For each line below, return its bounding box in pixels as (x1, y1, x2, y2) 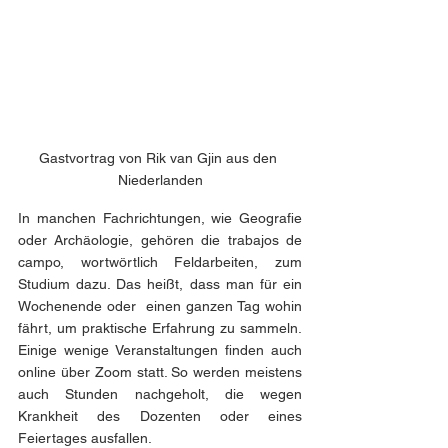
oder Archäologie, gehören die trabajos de (18, 232, 302, 248)
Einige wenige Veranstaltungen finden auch (18, 342, 302, 358)
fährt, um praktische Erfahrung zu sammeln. (18, 320, 302, 336)
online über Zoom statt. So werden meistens (18, 364, 302, 380)
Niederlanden (117, 172, 203, 188)
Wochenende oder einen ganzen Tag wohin (18, 298, 302, 314)
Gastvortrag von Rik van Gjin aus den (39, 150, 281, 166)
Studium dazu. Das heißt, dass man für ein (18, 276, 302, 292)
